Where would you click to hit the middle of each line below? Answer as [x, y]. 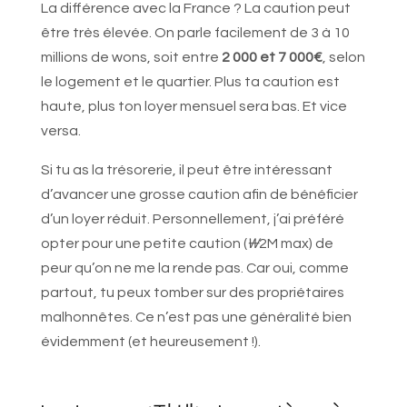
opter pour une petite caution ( [144, 244]
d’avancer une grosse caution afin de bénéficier [199, 195]
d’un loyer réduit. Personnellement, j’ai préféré [192, 219]
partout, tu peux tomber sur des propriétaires [192, 293]
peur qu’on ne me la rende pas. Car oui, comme [194, 268]
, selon [343, 58]
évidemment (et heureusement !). [150, 342]
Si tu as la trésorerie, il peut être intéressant [186, 170]
